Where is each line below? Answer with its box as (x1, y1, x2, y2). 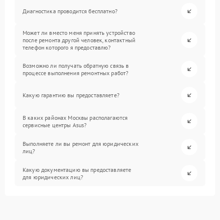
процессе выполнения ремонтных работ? (23, 69, 129, 77)
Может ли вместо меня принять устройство (23, 29, 135, 36)
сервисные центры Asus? (23, 121, 87, 129)
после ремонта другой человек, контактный (23, 36, 136, 44)
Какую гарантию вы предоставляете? (23, 91, 119, 99)
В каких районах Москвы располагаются (23, 113, 128, 121)
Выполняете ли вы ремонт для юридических (23, 139, 138, 147)
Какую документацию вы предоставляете (23, 165, 132, 173)
